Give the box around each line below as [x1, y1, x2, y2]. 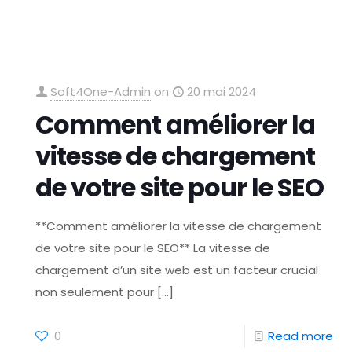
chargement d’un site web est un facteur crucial [35, 262, 319, 278]
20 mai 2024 [187, 83, 257, 100]
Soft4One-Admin [50, 83, 152, 100]
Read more [267, 328, 333, 344]
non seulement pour [35, 284, 155, 300]
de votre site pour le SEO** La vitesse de [35, 240, 271, 256]
